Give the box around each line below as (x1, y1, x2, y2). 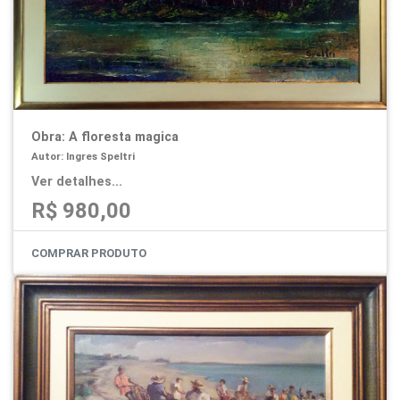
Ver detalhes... (31, 174, 122, 190)
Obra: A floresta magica (31, 129, 179, 146)
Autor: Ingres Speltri (31, 150, 135, 163)
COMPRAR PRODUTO (31, 246, 146, 261)
